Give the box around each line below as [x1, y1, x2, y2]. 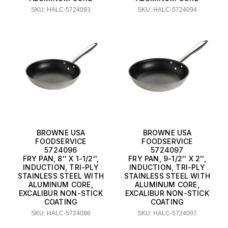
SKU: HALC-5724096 [31, 209, 91, 217]
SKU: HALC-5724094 [137, 6, 197, 13]
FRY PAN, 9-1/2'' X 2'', [128, 154, 206, 163]
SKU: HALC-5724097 [137, 209, 197, 217]
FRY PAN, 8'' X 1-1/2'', [22, 154, 99, 163]
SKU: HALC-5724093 [31, 6, 91, 13]
